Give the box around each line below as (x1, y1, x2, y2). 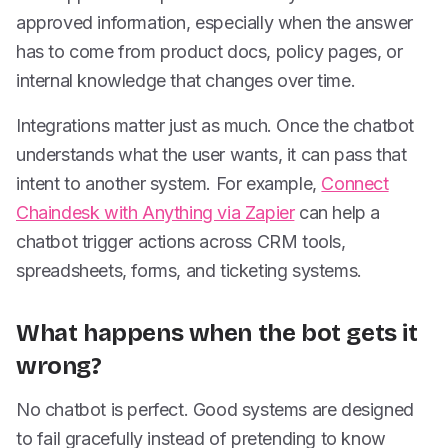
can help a (294, 202, 381, 223)
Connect (321, 173, 389, 194)
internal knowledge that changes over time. (16, 70, 356, 91)
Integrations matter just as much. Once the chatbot (16, 115, 415, 136)
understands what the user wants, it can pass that (16, 144, 407, 165)
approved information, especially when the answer (16, 12, 413, 33)
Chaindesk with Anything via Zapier (16, 202, 295, 223)
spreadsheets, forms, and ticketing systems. (16, 260, 362, 281)
